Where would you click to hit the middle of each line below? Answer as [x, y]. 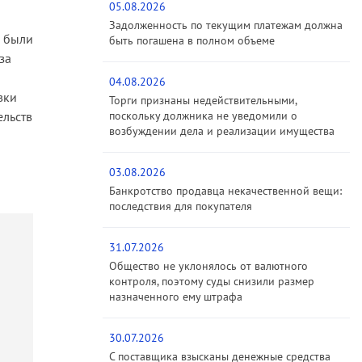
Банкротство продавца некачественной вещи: [225, 191]
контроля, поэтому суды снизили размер [212, 282]
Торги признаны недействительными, [203, 101]
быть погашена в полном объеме [192, 41]
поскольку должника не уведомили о [203, 116]
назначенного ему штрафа [176, 297]
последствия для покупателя [181, 206]
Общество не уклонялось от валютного [208, 266]
